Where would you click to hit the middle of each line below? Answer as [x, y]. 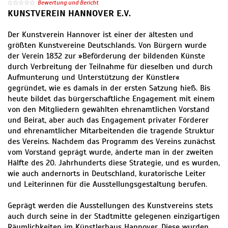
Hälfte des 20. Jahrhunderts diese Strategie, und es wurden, [114, 163]
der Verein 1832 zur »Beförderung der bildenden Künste [106, 56]
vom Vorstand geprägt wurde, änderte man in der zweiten [110, 152]
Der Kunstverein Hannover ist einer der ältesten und [101, 35]
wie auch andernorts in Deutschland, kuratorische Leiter [107, 174]
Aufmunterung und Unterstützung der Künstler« [94, 78]
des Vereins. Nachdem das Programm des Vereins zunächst [111, 142]
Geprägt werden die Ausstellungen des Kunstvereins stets [110, 206]
